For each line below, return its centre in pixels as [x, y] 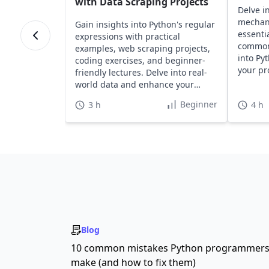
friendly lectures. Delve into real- [141, 72]
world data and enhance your [134, 84]
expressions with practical [127, 36]
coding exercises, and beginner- [140, 60]
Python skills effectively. [122, 96]
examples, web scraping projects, [142, 48]
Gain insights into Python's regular [145, 24]
